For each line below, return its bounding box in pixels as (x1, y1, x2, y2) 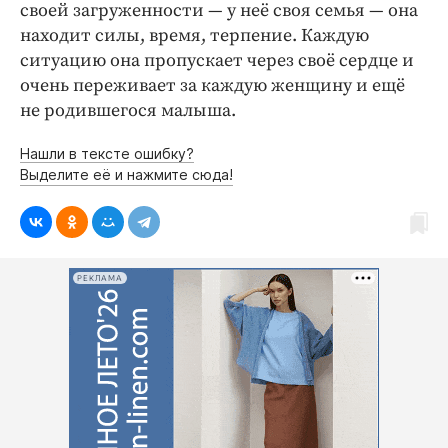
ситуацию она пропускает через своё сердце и (20, 49, 414, 73)
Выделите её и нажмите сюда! (20, 166, 233, 184)
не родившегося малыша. (20, 99, 240, 123)
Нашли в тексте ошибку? (20, 145, 194, 163)
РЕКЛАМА (77, 273, 123, 283)
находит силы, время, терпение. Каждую (20, 24, 369, 48)
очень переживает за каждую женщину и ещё (20, 74, 405, 98)
